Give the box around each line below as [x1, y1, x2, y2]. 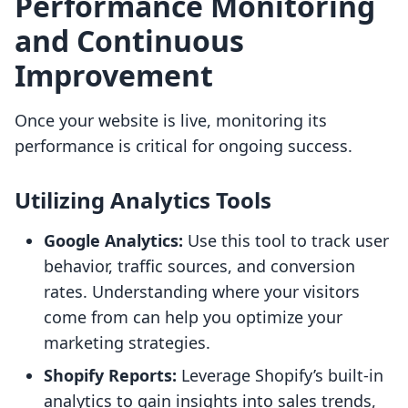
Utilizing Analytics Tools [15, 185, 271, 216]
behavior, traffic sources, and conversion [44, 255, 355, 278]
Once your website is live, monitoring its [15, 109, 327, 132]
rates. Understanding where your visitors [44, 280, 360, 303]
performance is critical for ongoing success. [15, 135, 352, 158]
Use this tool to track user [183, 229, 389, 252]
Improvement [15, 56, 213, 96]
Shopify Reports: [44, 364, 177, 387]
